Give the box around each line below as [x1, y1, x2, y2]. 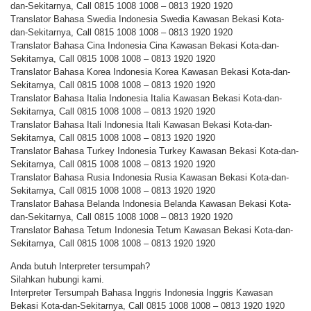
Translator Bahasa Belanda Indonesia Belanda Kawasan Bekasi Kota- [10, 198, 291, 209]
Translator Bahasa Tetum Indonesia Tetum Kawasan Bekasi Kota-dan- [10, 224, 293, 235]
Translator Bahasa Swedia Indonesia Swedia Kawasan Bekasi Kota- [10, 13, 284, 24]
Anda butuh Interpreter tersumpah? [10, 261, 150, 272]
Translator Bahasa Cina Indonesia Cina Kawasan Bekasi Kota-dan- [10, 40, 279, 51]
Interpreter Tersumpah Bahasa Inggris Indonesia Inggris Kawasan [10, 287, 273, 299]
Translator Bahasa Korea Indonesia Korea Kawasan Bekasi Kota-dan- [10, 66, 290, 77]
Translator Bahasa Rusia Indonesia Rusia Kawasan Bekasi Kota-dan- [10, 171, 289, 183]
